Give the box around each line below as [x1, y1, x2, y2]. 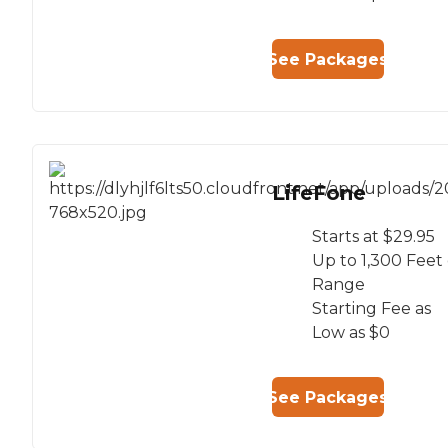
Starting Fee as [312, 299, 431, 319]
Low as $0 [312, 323, 390, 343]
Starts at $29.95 [312, 227, 435, 247]
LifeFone [272, 181, 366, 206]
